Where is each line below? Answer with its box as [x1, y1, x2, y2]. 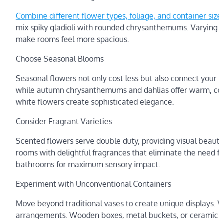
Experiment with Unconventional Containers [16, 179, 171, 189]
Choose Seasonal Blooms [16, 54, 104, 64]
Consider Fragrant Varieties [16, 116, 112, 126]
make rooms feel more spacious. [16, 34, 129, 44]
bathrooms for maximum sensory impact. [16, 159, 160, 169]
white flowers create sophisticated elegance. [16, 97, 174, 107]
